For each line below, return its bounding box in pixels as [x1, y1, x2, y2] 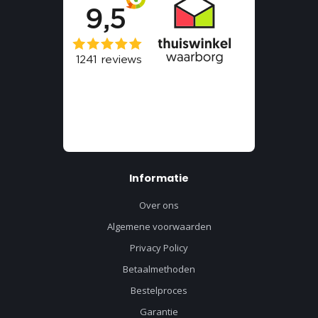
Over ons [139, 198, 179, 212]
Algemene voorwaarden [106, 219, 212, 233]
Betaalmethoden [123, 262, 195, 275]
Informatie [129, 170, 189, 185]
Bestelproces [131, 283, 187, 297]
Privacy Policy [130, 241, 188, 254]
